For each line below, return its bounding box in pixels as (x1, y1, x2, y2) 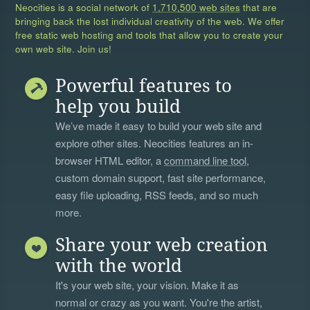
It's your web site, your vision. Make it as (55, 277, 239, 293)
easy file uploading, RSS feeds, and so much (55, 188, 259, 203)
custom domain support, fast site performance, (55, 170, 266, 185)
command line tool (164, 153, 247, 168)
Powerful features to (55, 75, 232, 97)
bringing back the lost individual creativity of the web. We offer (15, 15, 285, 28)
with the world (55, 255, 183, 277)
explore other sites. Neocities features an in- (55, 136, 254, 151)
